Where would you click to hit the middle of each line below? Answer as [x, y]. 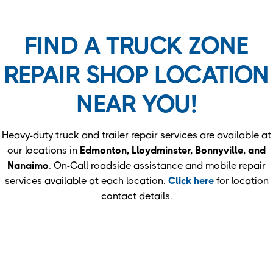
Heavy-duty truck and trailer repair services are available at [136, 135]
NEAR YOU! [136, 104]
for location [241, 180]
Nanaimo [28, 165]
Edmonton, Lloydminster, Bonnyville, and [173, 150]
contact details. [136, 196]
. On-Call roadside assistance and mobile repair [157, 165]
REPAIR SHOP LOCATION [136, 74]
